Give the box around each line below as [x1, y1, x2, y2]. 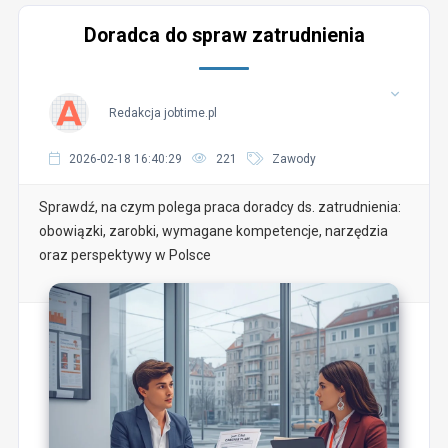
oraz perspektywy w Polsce [38, 247, 211, 263]
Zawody [271, 152, 316, 166]
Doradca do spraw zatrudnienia [83, 24, 365, 47]
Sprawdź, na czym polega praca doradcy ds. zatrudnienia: [38, 199, 401, 215]
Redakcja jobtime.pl [108, 106, 217, 120]
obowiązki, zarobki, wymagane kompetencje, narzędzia [38, 223, 388, 239]
